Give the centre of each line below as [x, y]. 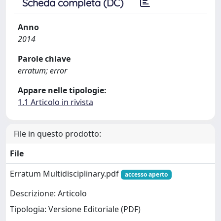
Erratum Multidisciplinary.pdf [65, 174]
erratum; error [42, 71]
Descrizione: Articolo [48, 194]
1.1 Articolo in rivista [55, 102]
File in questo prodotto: [57, 134]
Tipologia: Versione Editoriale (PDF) [75, 209]
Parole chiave [44, 59]
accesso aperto [146, 174]
